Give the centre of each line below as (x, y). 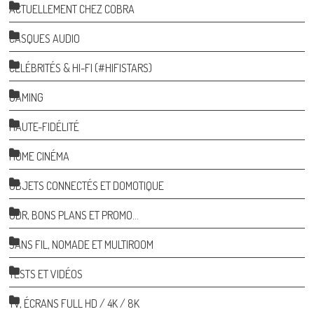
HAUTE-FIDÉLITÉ (45, 127)
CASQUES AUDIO (45, 38)
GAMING (27, 97)
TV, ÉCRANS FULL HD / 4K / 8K (75, 303)
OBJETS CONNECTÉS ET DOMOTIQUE (87, 185)
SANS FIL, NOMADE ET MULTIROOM (82, 244)
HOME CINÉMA (40, 156)
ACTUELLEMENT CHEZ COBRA (72, 9)
